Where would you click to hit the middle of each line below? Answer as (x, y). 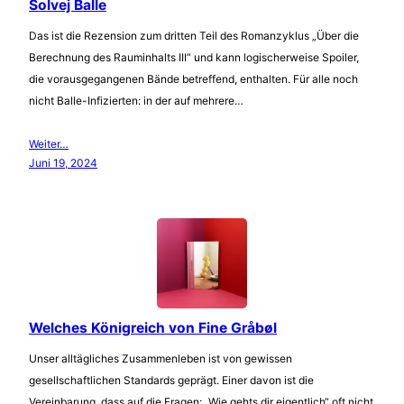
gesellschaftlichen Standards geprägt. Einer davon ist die (171, 380)
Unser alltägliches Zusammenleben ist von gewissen (161, 358)
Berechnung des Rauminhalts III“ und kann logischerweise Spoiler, (194, 58)
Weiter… (49, 144)
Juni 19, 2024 (63, 163)
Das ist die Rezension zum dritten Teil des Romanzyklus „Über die (194, 36)
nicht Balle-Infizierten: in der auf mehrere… (136, 101)
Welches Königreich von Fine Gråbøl (153, 328)
